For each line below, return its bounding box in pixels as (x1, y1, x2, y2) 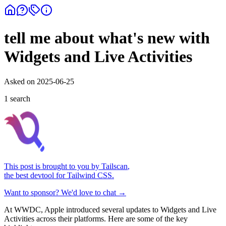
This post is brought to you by (4, 161, 99, 171)
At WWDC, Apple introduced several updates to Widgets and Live (4, 205, 216, 214)
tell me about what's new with (4, 29, 210, 47)
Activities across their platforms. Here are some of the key (4, 214, 188, 223)
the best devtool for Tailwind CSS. (4, 171, 114, 180)
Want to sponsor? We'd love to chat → (4, 188, 126, 197)
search (8, 94, 30, 103)
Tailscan (101, 161, 128, 171)
